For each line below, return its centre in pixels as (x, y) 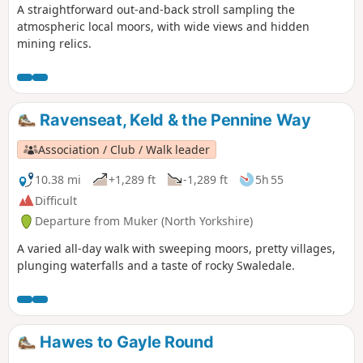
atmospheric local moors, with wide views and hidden (163, 26)
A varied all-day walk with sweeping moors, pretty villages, (176, 249)
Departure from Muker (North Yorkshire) (144, 221)
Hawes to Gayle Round (125, 342)
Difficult (56, 200)
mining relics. (54, 43)
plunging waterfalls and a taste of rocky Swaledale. (156, 266)
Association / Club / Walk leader (124, 149)
